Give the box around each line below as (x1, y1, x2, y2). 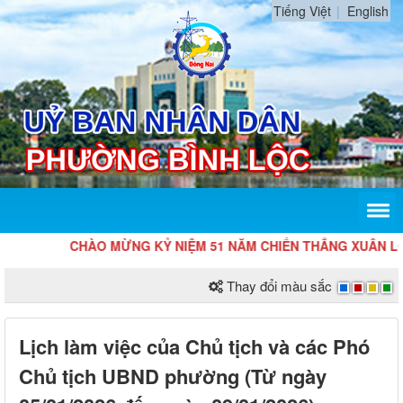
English (347, 2, 389, 20)
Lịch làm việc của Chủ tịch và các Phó (19, 332, 370, 362)
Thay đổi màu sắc (227, 276, 332, 296)
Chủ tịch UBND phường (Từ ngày (19, 362, 327, 391)
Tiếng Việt (273, 2, 331, 20)
